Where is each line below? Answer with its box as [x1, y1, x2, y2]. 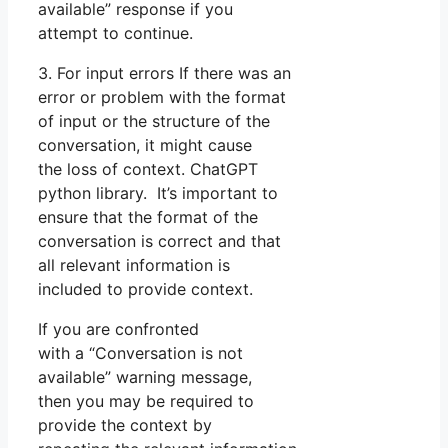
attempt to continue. [38, 23, 193, 44]
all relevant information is [38, 255, 230, 276]
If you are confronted [38, 319, 199, 340]
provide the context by [38, 415, 212, 436]
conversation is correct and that [38, 231, 281, 252]
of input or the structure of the [38, 111, 270, 132]
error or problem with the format [38, 87, 286, 108]
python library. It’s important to [38, 183, 278, 204]
